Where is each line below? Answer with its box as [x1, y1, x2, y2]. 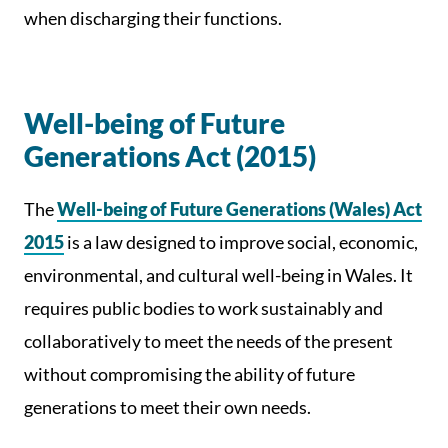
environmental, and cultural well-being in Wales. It [24, 264, 413, 286]
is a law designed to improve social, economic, [67, 231, 418, 253]
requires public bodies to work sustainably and [24, 297, 383, 319]
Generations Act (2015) [24, 139, 316, 173]
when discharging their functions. [24, 7, 282, 29]
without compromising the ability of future [24, 363, 355, 385]
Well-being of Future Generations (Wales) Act [57, 198, 422, 220]
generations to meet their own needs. [24, 396, 311, 418]
